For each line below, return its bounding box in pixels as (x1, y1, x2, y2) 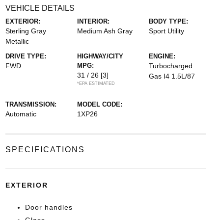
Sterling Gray (5, 27, 46, 35)
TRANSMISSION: (5, 100, 56, 108)
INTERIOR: (77, 17, 110, 25)
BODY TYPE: (149, 17, 189, 25)
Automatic (5, 110, 36, 118)
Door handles (25, 203, 73, 211)
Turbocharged (149, 61, 193, 70)
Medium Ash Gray (77, 27, 133, 35)
